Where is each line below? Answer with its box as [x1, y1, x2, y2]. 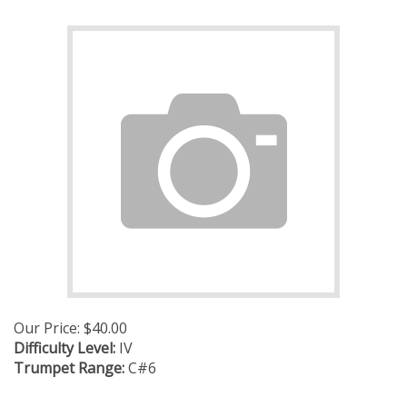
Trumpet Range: [14, 358, 124, 378]
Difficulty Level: [14, 338, 115, 358]
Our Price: [14, 318, 80, 338]
